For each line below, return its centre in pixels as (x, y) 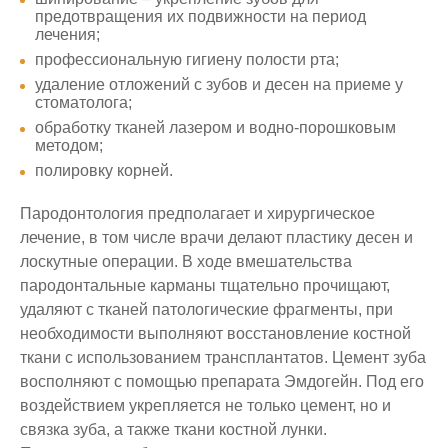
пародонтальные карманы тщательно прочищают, (205, 285)
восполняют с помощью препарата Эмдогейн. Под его (222, 381)
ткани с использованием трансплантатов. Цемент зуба (223, 357)
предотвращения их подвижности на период (200, 16)
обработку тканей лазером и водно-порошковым (215, 127)
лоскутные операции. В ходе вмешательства (186, 261)
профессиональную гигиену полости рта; (187, 59)
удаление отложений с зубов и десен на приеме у (219, 84)
